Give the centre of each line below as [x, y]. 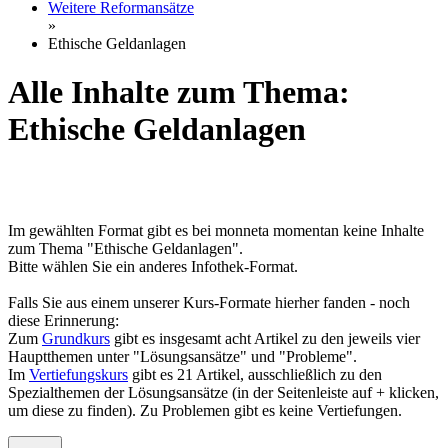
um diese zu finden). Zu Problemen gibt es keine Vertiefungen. [205, 410]
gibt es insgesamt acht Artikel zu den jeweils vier [265, 338]
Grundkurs [76, 338]
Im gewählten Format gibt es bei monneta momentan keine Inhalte [216, 230]
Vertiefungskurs [78, 374]
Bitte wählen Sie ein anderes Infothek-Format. [153, 266]
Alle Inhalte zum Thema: [179, 92]
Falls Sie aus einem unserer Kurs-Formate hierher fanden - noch [209, 302]
